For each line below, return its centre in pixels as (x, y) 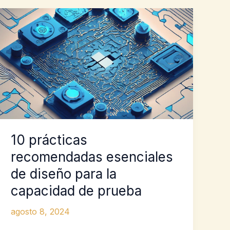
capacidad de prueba (76, 191)
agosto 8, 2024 (41, 212)
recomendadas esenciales (92, 157)
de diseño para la (64, 174)
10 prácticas (49, 140)
